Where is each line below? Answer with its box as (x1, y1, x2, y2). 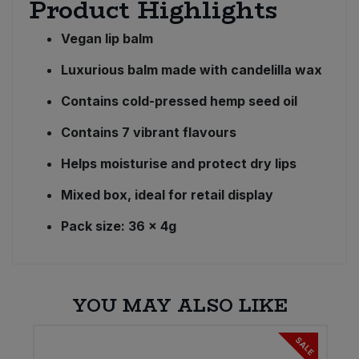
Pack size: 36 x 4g (61, 218, 176, 235)
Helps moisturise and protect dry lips (61, 155, 296, 172)
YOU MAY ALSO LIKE (71, 292, 288, 320)
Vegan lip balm (61, 30, 153, 47)
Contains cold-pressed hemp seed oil (61, 93, 297, 110)
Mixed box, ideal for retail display (61, 187, 273, 204)
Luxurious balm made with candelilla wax (61, 62, 322, 79)
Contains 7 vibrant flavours (61, 124, 236, 141)
